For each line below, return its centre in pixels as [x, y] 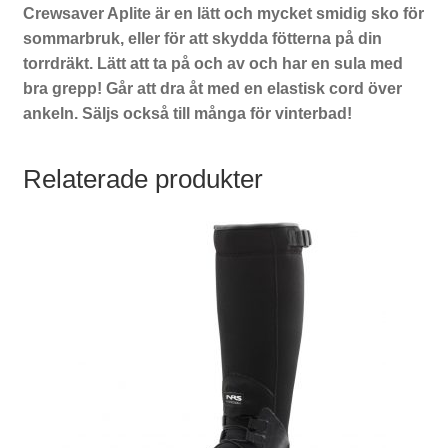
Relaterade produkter [142, 179]
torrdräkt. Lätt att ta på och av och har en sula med [212, 63]
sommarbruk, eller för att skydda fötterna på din [202, 38]
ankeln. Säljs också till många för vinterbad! [187, 113]
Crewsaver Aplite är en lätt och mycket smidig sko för [223, 13]
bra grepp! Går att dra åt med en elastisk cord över [212, 88]
